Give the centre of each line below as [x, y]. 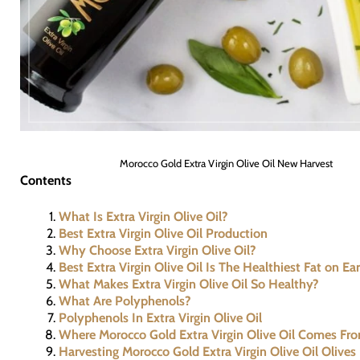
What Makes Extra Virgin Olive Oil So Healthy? [189, 284]
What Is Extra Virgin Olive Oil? [144, 217]
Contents [45, 180]
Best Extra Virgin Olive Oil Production [164, 233]
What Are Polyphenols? [125, 301]
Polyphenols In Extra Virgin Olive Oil [161, 318]
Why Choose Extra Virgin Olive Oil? [158, 250]
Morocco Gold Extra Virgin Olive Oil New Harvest [226, 163]
